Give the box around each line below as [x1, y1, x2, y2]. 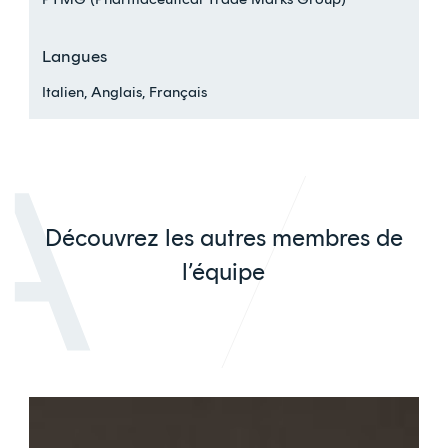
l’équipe [182, 256, 266, 286]
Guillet [27, 427, 73, 446]
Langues [42, 45, 108, 66]
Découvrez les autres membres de [44, 222, 403, 252]
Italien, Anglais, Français [42, 82, 208, 101]
